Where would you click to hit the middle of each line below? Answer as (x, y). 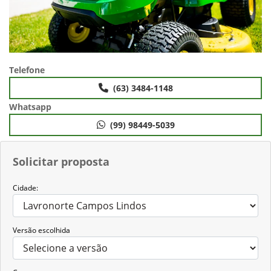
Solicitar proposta (61, 162)
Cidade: (25, 188)
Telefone (27, 70)
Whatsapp (30, 107)
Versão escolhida (41, 230)
